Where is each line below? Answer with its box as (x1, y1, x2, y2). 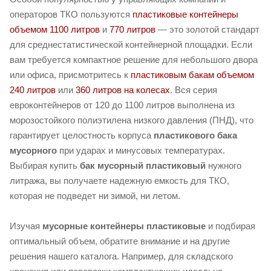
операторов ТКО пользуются (10, 9, 132, 20)
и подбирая (206, 221, 255, 232)
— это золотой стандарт (155, 24, 260, 35)
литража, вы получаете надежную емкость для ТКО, (10, 175, 229, 186)
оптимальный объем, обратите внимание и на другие (10, 236, 230, 247)
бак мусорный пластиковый (80, 160, 206, 171)
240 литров (10, 85, 56, 96)
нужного (206, 160, 241, 171)
